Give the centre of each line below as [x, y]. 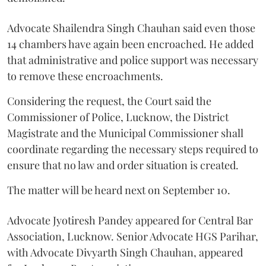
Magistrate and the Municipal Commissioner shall [125, 133]
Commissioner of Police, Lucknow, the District [118, 117]
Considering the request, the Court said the [109, 101]
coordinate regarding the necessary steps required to [133, 149]
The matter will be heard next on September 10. [119, 190]
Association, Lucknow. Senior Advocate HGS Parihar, [133, 236]
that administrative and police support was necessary [133, 60]
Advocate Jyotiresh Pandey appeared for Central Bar [130, 220]
